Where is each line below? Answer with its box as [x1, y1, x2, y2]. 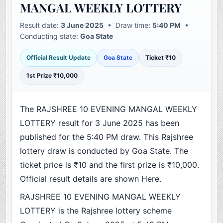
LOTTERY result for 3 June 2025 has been [20, 118, 180, 128]
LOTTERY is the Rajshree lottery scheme [20, 206, 172, 216]
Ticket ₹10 [145, 54, 176, 62]
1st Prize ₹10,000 [26, 72, 78, 80]
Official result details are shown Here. [20, 174, 162, 184]
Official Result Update [26, 54, 91, 62]
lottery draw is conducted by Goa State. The [20, 146, 189, 156]
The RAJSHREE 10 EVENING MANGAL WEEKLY [20, 104, 198, 114]
